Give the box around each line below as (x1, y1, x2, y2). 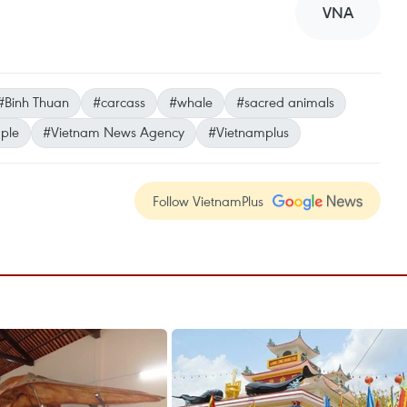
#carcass (93, 93, 145, 111)
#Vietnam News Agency (43, 123, 184, 141)
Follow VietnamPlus (153, 192, 263, 210)
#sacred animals (236, 93, 334, 111)
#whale (169, 93, 213, 111)
